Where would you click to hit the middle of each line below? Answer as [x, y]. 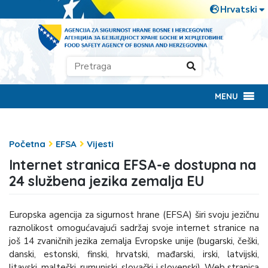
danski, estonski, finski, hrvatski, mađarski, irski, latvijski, [134, 254]
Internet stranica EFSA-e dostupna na [133, 165]
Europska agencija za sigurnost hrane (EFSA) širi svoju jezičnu [134, 214]
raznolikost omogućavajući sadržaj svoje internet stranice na [134, 228]
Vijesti [100, 144]
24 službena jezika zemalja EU [106, 181]
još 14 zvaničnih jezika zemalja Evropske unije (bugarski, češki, [134, 241]
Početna [27, 144]
